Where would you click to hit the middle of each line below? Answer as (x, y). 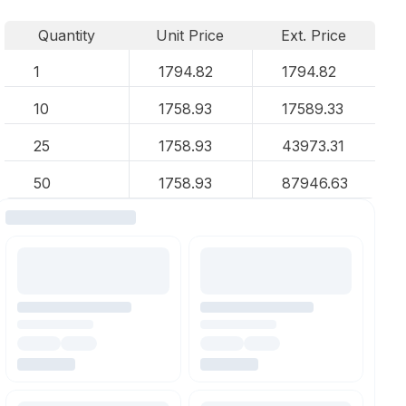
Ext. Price (314, 35)
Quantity (66, 35)
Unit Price (190, 35)
